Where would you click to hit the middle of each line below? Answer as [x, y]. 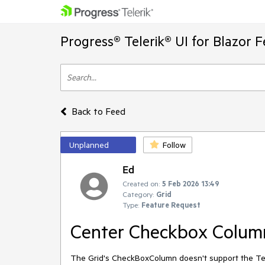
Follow [174, 145]
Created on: [141, 183]
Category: [138, 194]
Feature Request [171, 205]
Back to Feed [98, 111]
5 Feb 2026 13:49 [191, 183]
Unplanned [89, 145]
